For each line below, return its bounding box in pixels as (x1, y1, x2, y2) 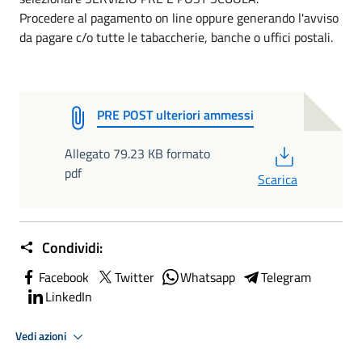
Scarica (258, 170, 297, 189)
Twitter (115, 267, 154, 287)
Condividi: (39, 237, 103, 259)
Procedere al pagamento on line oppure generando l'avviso (19, 8, 339, 27)
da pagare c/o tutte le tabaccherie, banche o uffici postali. (19, 27, 333, 47)
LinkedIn (45, 287, 92, 306)
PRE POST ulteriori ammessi (97, 105, 254, 124)
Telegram (261, 267, 311, 287)
